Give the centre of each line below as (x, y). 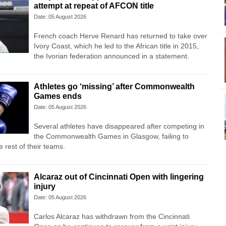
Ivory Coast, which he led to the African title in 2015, (116, 46)
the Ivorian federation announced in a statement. (111, 56)
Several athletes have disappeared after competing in (119, 126)
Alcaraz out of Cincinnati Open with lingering (119, 177)
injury (44, 187)
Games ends (58, 96)
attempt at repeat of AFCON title (94, 6)
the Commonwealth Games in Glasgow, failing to (111, 136)
